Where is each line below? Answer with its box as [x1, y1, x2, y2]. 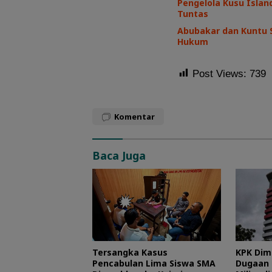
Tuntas [177, 7, 211, 19]
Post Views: [192, 67, 246, 80]
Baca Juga [92, 148, 146, 163]
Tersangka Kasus [92, 246, 168, 258]
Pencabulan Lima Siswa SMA [92, 257, 216, 269]
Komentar [114, 110, 155, 122]
